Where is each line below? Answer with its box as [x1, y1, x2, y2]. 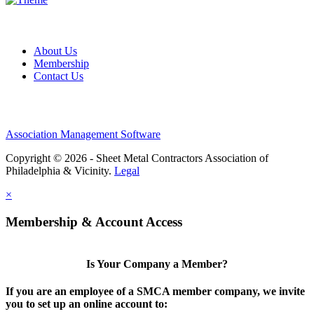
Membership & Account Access [6, 214, 182, 230]
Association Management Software [6, 128, 161, 141]
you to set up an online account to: [6, 298, 168, 310]
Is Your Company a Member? [86, 258, 228, 271]
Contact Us [34, 70, 83, 83]
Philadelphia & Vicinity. [6, 165, 114, 177]
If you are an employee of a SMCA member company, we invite [6, 285, 305, 298]
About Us [34, 45, 77, 57]
